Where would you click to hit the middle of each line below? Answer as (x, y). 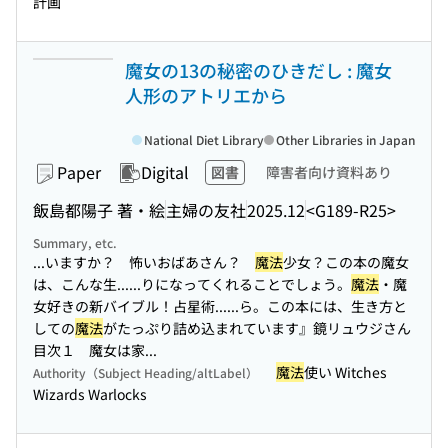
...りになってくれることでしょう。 (240, 284)
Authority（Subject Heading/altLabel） (145, 372)
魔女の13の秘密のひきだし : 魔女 (258, 70)
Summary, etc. (75, 242)
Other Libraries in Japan (345, 139)
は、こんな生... (81, 284)
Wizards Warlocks (90, 394)
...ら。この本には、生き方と (317, 306)
